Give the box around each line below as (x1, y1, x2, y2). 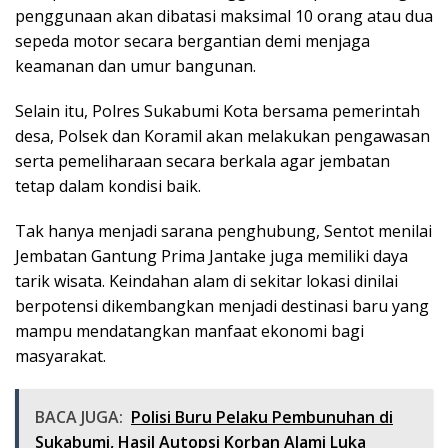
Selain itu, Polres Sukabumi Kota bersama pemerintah (15, 100, 420, 123)
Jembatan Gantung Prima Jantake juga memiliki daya (15, 245, 408, 268)
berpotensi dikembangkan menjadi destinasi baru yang (15, 295, 429, 318)
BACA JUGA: (35, 406, 123, 429)
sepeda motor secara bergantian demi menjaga (15, 30, 370, 53)
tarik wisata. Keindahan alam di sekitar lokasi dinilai (15, 270, 398, 293)
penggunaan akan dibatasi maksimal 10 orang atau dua (15, 5, 433, 28)
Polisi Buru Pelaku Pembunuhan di (131, 406, 393, 429)
